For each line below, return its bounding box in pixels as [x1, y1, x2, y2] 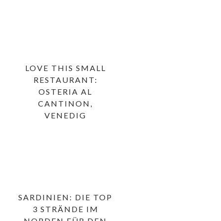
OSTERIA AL [38, 86, 92, 96]
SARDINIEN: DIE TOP [18, 192, 112, 202]
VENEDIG [44, 110, 86, 120]
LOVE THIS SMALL [25, 63, 106, 73]
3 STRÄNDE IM [32, 204, 99, 214]
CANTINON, [38, 98, 93, 108]
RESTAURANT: [33, 74, 98, 84]
